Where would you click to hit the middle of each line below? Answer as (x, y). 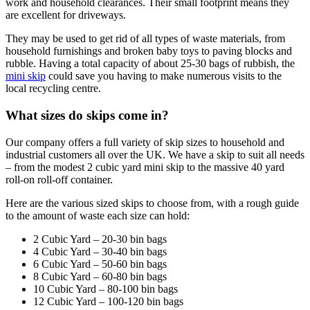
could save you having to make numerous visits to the (164, 76)
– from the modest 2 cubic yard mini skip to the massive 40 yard (145, 167)
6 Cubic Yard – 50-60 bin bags (100, 264)
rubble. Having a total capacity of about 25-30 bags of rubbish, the (150, 64)
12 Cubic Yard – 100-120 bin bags (108, 301)
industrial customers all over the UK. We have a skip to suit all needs (155, 154)
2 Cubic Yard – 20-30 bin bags (100, 239)
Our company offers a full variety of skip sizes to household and (145, 142)
